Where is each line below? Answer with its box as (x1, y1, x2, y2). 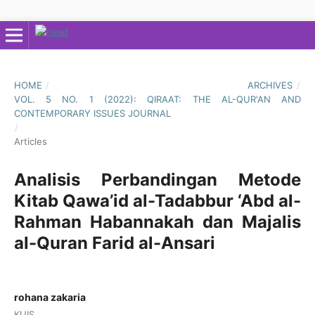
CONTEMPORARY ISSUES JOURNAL (13, 107, 171, 119)
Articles (13, 135, 47, 147)
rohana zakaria (13, 290, 86, 303)
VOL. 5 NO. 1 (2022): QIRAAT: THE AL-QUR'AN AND (13, 93, 302, 105)
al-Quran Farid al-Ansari (13, 232, 215, 253)
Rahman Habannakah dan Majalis (13, 211, 302, 232)
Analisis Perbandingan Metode (13, 169, 302, 190)
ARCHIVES (247, 79, 293, 91)
